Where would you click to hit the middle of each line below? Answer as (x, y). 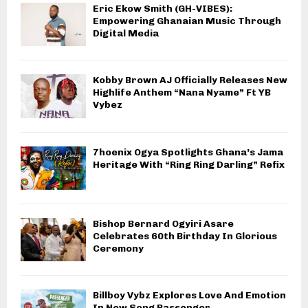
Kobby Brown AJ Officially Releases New (190, 80)
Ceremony (118, 248)
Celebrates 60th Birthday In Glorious (185, 236)
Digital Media (126, 33)
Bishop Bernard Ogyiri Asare (163, 223)
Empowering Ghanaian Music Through (187, 21)
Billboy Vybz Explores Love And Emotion (189, 296)
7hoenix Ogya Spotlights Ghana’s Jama (188, 152)
